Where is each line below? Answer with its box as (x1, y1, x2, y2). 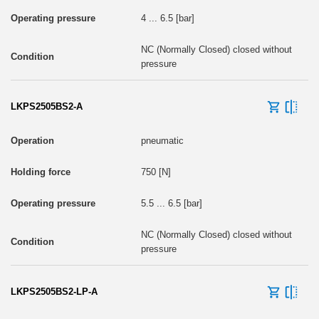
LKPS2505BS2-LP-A (11, 286, 98, 297)
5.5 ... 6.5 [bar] (140, 197, 202, 209)
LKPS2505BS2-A (11, 100, 83, 112)
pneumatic (140, 135, 184, 146)
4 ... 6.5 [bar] (140, 12, 194, 23)
